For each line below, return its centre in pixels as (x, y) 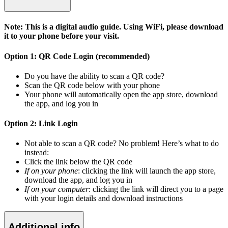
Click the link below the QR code (78, 162)
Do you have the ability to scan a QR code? (94, 76)
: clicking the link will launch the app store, (147, 171)
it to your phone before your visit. (62, 36)
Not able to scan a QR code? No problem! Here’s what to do (122, 144)
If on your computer (56, 189)
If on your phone (51, 171)
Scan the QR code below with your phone (92, 85)
